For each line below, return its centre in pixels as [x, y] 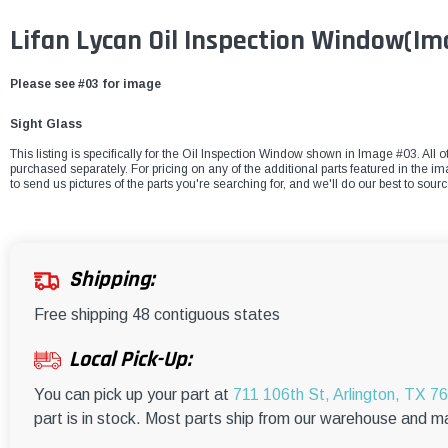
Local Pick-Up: [130, 360]
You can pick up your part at [133, 395]
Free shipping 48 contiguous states [157, 315]
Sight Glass [46, 124]
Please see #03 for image [85, 84]
